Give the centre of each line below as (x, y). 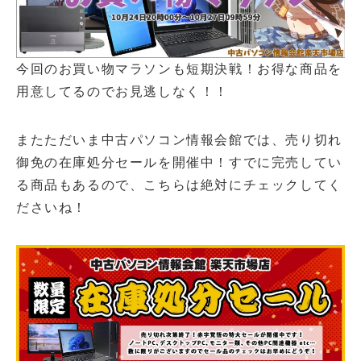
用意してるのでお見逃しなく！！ (122, 92)
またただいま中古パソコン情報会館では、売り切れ (179, 140)
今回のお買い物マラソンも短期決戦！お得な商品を (179, 69)
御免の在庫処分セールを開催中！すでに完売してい (179, 163)
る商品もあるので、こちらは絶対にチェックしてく (179, 185)
